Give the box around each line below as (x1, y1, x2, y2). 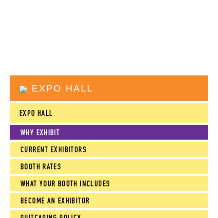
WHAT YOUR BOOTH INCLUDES (20, 179, 110, 189)
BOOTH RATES (20, 162, 62, 172)
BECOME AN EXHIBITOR (20, 196, 90, 206)
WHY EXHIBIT (20, 127, 60, 138)
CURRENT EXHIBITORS (20, 145, 87, 155)
